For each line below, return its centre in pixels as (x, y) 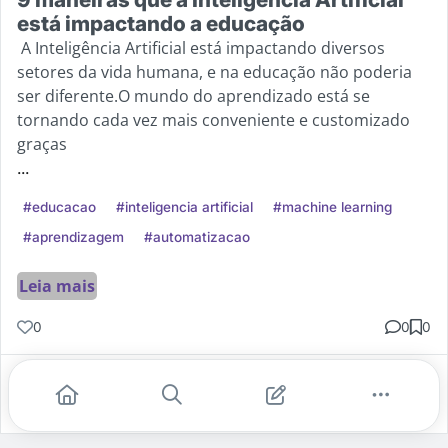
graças (42, 143)
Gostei (57, 404)
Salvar (280, 404)
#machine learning (332, 206)
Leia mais (57, 285)
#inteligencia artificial (184, 206)
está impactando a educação (161, 23)
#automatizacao (197, 236)
